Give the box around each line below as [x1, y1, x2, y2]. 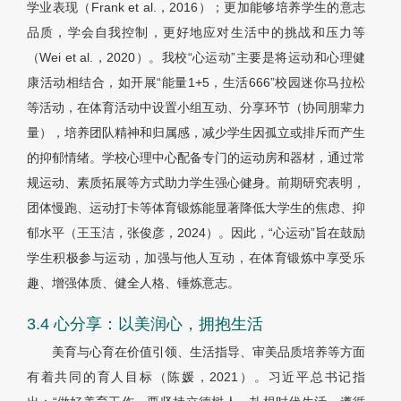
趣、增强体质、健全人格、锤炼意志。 [27, 276, 240, 291]
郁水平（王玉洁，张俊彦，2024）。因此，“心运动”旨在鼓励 [27, 226, 365, 241]
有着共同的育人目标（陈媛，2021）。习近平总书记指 [27, 370, 365, 385]
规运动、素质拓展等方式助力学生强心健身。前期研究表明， [27, 175, 365, 191]
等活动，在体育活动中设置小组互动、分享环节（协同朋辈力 [27, 100, 365, 115]
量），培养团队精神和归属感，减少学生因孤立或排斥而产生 [27, 125, 365, 141]
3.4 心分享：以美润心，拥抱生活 [27, 315, 263, 334]
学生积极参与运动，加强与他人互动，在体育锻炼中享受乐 [27, 251, 365, 266]
